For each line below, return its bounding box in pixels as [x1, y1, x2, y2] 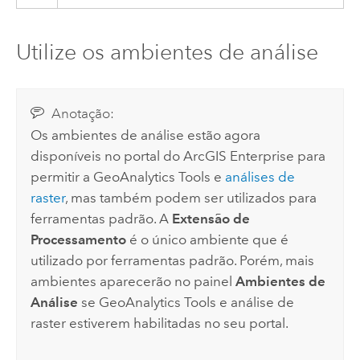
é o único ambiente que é [126, 231, 289, 248]
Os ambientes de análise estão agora [31, 127, 261, 144]
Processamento [31, 231, 127, 248]
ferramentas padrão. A [31, 211, 173, 227]
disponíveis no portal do [31, 148, 184, 165]
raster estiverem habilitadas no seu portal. [31, 315, 289, 332]
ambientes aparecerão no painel [31, 273, 236, 290]
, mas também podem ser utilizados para [65, 190, 317, 207]
